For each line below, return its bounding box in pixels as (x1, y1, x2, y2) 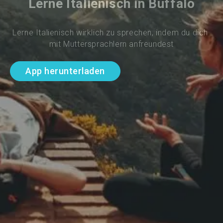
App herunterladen (25, 65, 105, 76)
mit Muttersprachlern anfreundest (49, 39, 174, 49)
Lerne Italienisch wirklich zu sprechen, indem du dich (12, 28, 211, 38)
